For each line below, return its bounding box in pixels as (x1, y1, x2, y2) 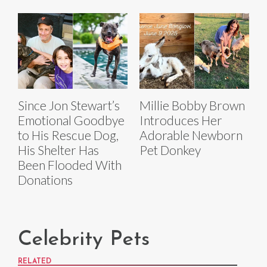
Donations (18, 172, 73, 188)
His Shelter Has (18, 142, 99, 158)
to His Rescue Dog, (18, 128, 119, 143)
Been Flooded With (18, 157, 122, 173)
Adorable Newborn (139, 128, 243, 143)
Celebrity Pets (18, 229, 150, 251)
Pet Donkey (139, 142, 201, 158)
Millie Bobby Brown (139, 98, 245, 113)
